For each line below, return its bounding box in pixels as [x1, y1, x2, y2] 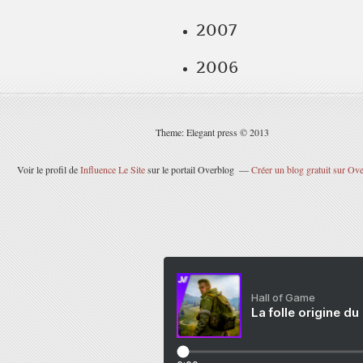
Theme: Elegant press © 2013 [156, 126, 269, 139]
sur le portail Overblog [144, 163, 234, 176]
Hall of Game [251, 291, 315, 304]
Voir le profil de [16, 163, 80, 176]
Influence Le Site [79, 163, 145, 176]
